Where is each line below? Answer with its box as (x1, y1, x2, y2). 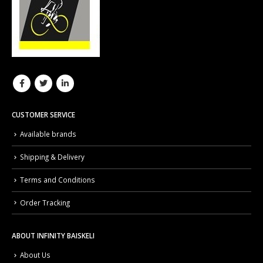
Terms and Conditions (20, 174, 95, 184)
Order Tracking (20, 197, 70, 207)
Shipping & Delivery (20, 151, 85, 161)
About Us (20, 250, 50, 260)
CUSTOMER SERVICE (12, 110, 75, 120)
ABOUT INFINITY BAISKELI (12, 231, 95, 241)
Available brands (20, 129, 76, 139)
